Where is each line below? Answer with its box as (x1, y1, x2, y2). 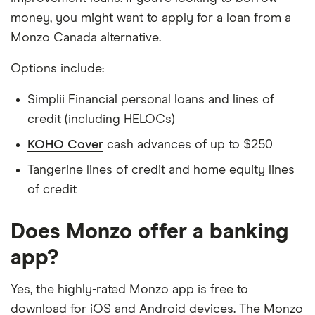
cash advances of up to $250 (103, 138, 273, 151)
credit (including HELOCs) (27, 112, 175, 126)
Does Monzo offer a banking (11, 221, 288, 243)
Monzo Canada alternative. (11, 31, 161, 44)
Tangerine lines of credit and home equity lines (27, 163, 295, 176)
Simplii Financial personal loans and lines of (27, 93, 274, 106)
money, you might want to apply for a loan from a (11, 11, 291, 25)
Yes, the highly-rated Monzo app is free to (11, 283, 248, 296)
